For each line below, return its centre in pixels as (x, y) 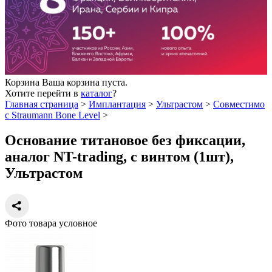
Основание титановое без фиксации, (125, 141)
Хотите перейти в (43, 93)
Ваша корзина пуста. (85, 82)
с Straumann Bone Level (53, 115)
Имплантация (117, 104)
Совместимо (239, 104)
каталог (97, 93)
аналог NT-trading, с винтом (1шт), (119, 157)
